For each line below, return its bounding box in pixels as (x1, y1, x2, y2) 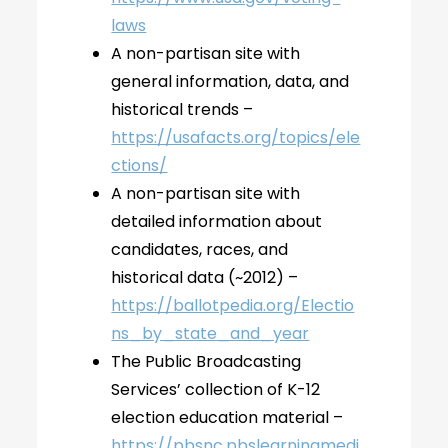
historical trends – (111, 98, 254, 121)
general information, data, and (111, 70, 350, 93)
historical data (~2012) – (111, 266, 299, 289)
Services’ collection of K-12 (111, 378, 321, 401)
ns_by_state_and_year (111, 322, 310, 345)
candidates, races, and (111, 238, 289, 261)
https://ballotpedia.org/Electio (111, 294, 355, 317)
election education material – (111, 406, 344, 429)
